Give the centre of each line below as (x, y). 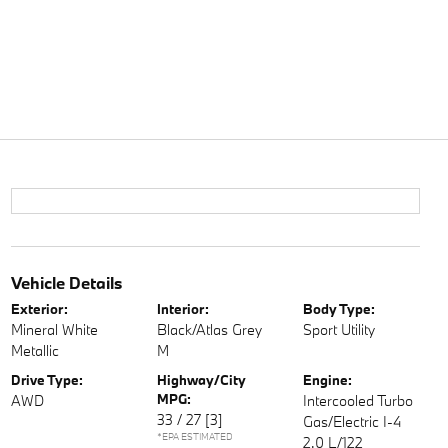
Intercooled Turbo (358, 400)
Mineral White (54, 329)
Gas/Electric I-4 (352, 421)
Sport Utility (339, 329)
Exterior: (39, 309)
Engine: (328, 380)
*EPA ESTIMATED (194, 436)
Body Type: (339, 309)
